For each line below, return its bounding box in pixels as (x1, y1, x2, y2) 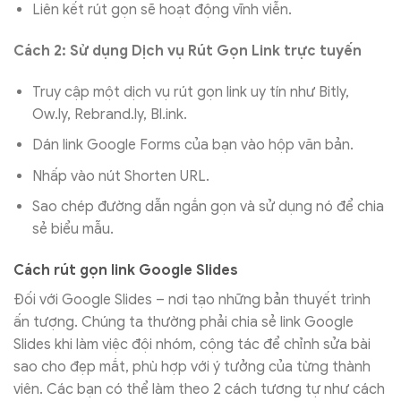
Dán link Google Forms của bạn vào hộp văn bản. (31, 136, 354, 155)
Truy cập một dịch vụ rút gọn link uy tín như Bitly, (31, 82, 349, 101)
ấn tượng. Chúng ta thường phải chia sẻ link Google (13, 313, 354, 332)
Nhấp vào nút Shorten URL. (31, 166, 209, 185)
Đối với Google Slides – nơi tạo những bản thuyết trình (13, 291, 371, 310)
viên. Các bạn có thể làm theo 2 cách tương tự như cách (13, 380, 385, 399)
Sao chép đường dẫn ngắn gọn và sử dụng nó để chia (31, 198, 384, 217)
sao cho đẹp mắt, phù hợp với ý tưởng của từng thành (13, 358, 371, 377)
